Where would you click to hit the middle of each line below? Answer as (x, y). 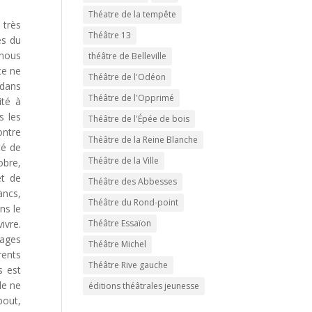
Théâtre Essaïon (120, 223)
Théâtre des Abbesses (133, 181)
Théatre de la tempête (133, 14)
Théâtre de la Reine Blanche (143, 140)
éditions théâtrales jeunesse (144, 286)
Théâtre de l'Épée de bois (139, 119)
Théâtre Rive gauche (128, 265)
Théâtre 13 (110, 35)
